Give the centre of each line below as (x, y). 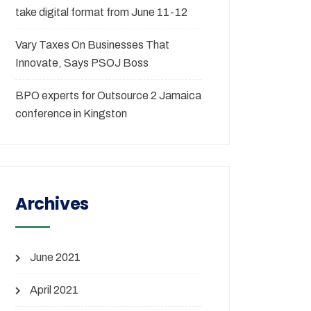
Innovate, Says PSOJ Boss (82, 63)
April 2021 (54, 290)
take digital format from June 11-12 (101, 12)
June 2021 (55, 257)
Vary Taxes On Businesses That (92, 45)
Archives (52, 204)
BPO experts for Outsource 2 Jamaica (108, 95)
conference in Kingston (71, 114)
